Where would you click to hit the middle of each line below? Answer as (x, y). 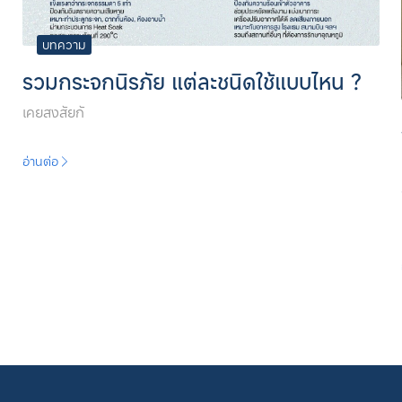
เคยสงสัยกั (54, 113)
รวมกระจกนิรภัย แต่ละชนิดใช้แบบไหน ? (192, 82)
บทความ (65, 45)
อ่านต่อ (41, 162)
